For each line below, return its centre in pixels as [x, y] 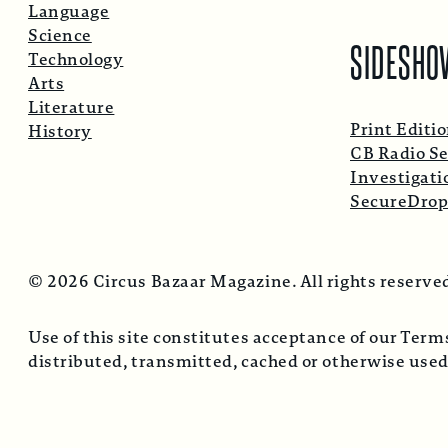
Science [60, 36]
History [60, 132]
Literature [71, 108]
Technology [76, 60]
